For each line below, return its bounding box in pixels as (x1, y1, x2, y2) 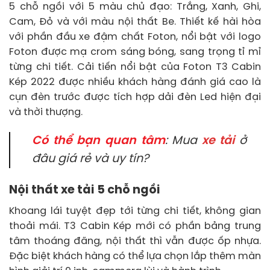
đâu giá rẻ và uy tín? (32, 153, 149, 166)
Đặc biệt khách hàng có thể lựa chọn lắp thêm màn (9, 251, 261, 262)
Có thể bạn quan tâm (32, 135, 165, 148)
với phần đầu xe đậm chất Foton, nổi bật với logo (9, 31, 261, 42)
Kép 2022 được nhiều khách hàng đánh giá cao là (9, 77, 261, 87)
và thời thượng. (9, 107, 83, 118)
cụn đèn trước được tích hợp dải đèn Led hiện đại (9, 92, 261, 102)
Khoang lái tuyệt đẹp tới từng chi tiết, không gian (9, 206, 261, 216)
